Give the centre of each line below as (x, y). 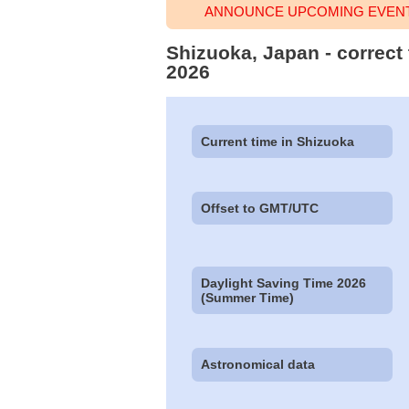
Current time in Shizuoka (278, 141)
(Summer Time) (248, 298)
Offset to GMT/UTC (260, 208)
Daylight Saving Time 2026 (284, 283)
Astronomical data (258, 365)
